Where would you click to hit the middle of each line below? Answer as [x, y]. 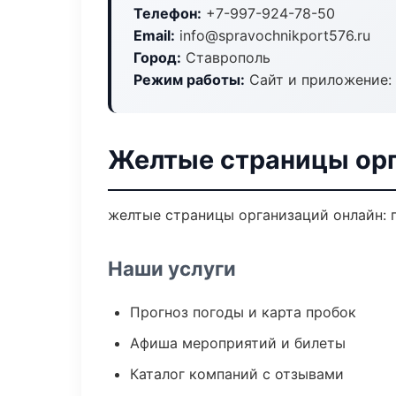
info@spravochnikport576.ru [273, 35]
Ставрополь [226, 57]
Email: [154, 35]
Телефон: [168, 13]
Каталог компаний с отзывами [237, 374]
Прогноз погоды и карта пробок [243, 312]
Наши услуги [172, 268]
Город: [157, 57]
